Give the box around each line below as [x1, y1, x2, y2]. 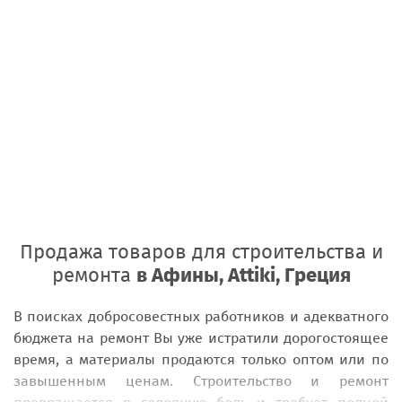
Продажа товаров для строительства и [19, 240, 383, 264]
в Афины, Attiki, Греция [135, 263, 351, 287]
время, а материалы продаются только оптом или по [13, 351, 389, 368]
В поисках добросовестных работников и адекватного [13, 308, 389, 325]
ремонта [51, 263, 136, 287]
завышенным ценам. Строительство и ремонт [13, 372, 389, 389]
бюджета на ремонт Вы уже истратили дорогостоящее [13, 329, 389, 346]
